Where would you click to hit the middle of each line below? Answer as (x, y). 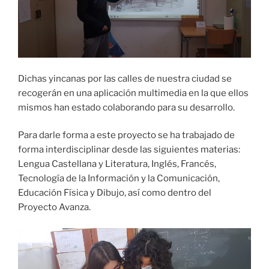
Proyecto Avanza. (54, 207)
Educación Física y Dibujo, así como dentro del (115, 193)
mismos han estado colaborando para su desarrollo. (126, 107)
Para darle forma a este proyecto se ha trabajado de (126, 135)
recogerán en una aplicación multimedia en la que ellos (133, 93)
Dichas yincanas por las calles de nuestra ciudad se (125, 78)
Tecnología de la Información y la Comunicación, (119, 179)
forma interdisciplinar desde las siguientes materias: (129, 150)
